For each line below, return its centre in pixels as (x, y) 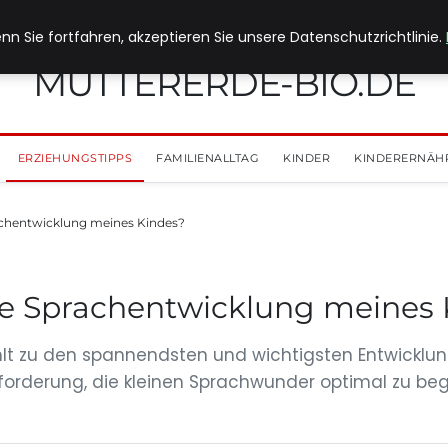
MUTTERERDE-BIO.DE (224, 83)
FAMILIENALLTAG (207, 158)
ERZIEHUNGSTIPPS (74, 158)
